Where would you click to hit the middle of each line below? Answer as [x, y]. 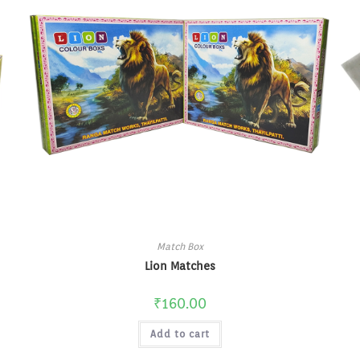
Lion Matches [180, 266]
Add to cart [180, 334]
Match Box [180, 247]
